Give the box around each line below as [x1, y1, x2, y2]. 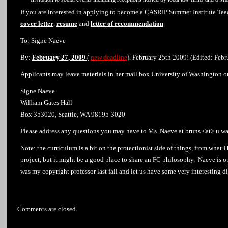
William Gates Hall [20, 99, 72, 106]
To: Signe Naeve [20, 37, 66, 44]
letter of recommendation [91, 20, 163, 27]
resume [56, 20, 77, 27]
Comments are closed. [17, 205, 77, 213]
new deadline [91, 53, 127, 61]
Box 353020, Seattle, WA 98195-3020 [20, 110, 125, 118]
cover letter [20, 20, 53, 27]
